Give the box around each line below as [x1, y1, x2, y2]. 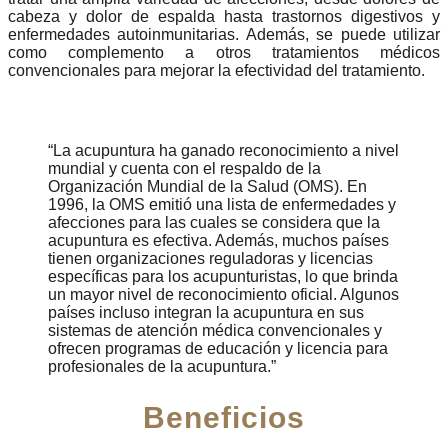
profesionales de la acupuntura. [48, 357, 271, 375]
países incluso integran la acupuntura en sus [48, 303, 364, 321]
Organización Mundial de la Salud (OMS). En [48, 177, 367, 195]
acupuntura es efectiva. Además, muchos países [48, 231, 389, 249]
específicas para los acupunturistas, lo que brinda [48, 267, 398, 285]
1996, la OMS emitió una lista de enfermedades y [48, 195, 396, 213]
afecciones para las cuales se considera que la [48, 213, 380, 231]
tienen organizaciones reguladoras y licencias [48, 249, 373, 267]
